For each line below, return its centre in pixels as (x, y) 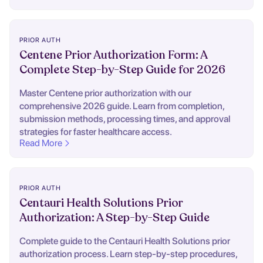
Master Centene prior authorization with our (105, 93)
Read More (41, 143)
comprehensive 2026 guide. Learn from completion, (122, 106)
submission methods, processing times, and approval (125, 119)
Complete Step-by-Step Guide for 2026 (122, 70)
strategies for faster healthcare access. (96, 132)
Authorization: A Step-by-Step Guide (114, 218)
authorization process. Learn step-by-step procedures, (128, 254)
